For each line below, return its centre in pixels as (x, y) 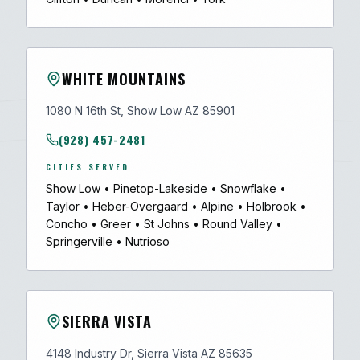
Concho (67, 224)
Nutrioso (147, 241)
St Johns (167, 224)
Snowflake (248, 188)
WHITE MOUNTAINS (124, 79)
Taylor (63, 206)
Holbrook (272, 206)
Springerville (79, 241)
